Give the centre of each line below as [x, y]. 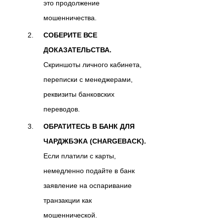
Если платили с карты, [80, 156]
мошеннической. [70, 215]
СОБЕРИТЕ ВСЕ [70, 35]
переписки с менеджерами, [88, 80]
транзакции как [68, 201]
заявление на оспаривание [88, 186]
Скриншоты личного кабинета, [92, 65]
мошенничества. [70, 18]
